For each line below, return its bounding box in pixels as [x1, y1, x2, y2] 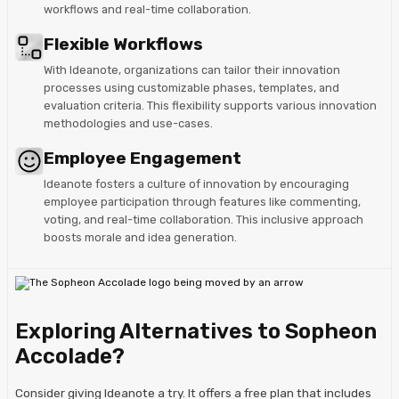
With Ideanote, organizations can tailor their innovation [44, 63, 340, 77]
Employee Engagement [44, 148, 241, 169]
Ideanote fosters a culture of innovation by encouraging [44, 177, 349, 191]
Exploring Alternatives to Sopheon [15, 319, 377, 345]
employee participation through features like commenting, [44, 195, 361, 209]
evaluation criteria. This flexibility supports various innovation [44, 99, 377, 113]
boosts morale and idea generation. [44, 231, 237, 245]
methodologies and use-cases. [44, 117, 213, 131]
